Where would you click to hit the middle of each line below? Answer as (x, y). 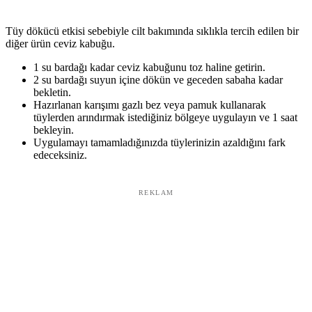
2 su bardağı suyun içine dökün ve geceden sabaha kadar (158, 80)
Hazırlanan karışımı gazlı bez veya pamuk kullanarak (150, 105)
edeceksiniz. (60, 155)
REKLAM (156, 193)
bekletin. (52, 93)
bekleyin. (54, 130)
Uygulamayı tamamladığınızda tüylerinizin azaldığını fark (159, 143)
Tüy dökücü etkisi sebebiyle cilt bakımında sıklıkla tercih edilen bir (152, 31)
